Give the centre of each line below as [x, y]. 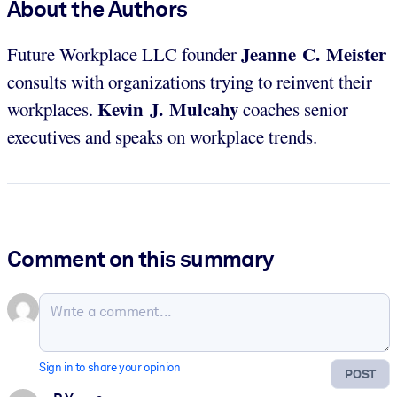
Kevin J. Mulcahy [168, 109]
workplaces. [52, 109]
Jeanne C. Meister [314, 54]
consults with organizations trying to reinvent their [190, 82]
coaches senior [293, 109]
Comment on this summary [140, 259]
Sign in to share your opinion [110, 368]
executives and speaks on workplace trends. [162, 137]
